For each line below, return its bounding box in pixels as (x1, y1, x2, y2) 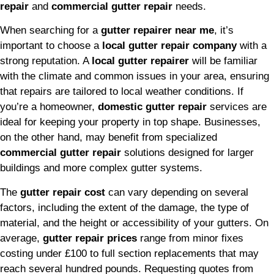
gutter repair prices (43, 232, 137, 244)
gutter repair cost (20, 186, 105, 198)
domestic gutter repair (98, 101, 207, 113)
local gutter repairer (92, 55, 189, 67)
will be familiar (189, 55, 257, 67)
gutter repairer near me (101, 24, 214, 37)
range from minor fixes (137, 232, 243, 244)
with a (237, 40, 267, 52)
